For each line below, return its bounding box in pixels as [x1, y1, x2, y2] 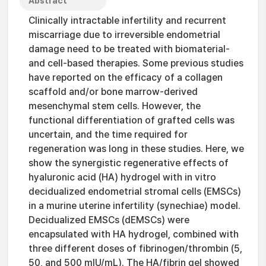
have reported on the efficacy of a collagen [28, 72, 223, 83]
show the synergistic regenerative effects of [28, 157, 229, 169]
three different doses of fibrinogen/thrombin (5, [28, 243, 242, 254]
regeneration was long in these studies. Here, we [28, 143, 244, 154]
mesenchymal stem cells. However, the [28, 100, 201, 112]
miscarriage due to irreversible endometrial [28, 29, 220, 40]
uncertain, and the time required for [28, 129, 188, 140]
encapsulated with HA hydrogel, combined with [28, 229, 239, 240]
